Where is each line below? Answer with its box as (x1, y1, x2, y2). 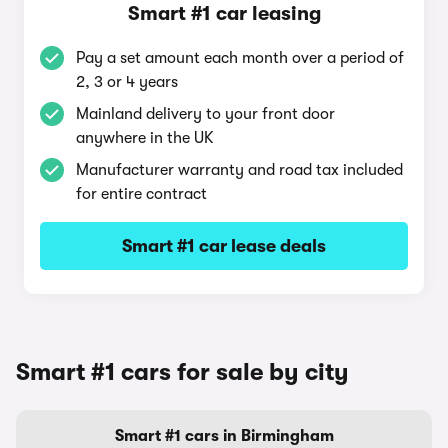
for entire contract (76, 185, 207, 203)
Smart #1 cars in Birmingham (114, 427, 334, 445)
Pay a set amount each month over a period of (76, 49, 404, 67)
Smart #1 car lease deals (122, 236, 326, 256)
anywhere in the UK (76, 129, 214, 147)
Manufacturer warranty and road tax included (76, 161, 403, 179)
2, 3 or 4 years (76, 73, 178, 91)
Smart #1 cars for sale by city (16, 358, 349, 386)
